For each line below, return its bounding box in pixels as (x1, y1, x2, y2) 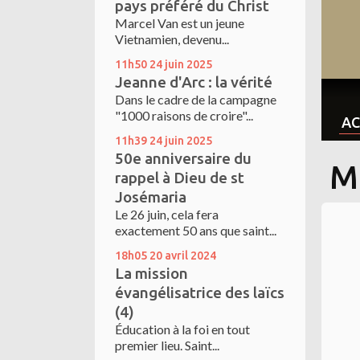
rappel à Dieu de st (115, 169, 244, 186)
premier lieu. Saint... (115, 337, 219, 353)
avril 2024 (165, 249, 216, 262)
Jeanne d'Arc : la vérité (115, 73, 272, 91)
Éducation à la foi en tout (115, 321, 250, 337)
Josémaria (115, 188, 186, 206)
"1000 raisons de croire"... (115, 108, 253, 123)
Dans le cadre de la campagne (115, 92, 276, 107)
